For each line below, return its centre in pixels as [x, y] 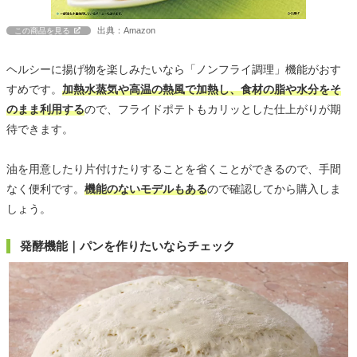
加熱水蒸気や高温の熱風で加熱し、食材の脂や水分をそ [202, 90]
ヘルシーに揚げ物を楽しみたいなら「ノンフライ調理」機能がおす [174, 70]
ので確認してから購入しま [274, 189]
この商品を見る [42, 31]
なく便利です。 [45, 189]
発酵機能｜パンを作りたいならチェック [127, 246]
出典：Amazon [126, 31]
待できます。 [40, 129]
